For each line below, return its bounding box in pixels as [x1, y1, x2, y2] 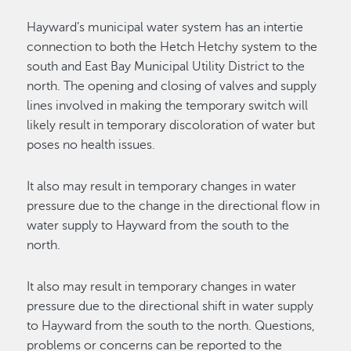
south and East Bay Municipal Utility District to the [27, 60, 306, 74]
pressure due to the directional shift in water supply [27, 299, 314, 314]
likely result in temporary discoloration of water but [27, 118, 316, 133]
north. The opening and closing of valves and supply [27, 79, 317, 94]
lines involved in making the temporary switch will [27, 99, 309, 114]
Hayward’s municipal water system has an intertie [27, 20, 304, 35]
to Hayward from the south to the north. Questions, [27, 319, 316, 334]
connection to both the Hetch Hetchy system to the [27, 40, 318, 55]
